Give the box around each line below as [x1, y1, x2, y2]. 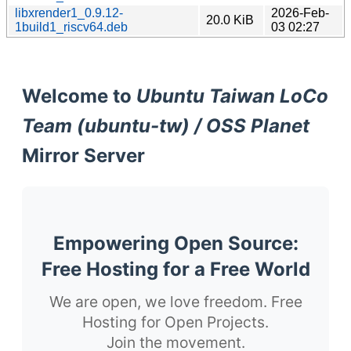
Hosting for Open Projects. [82, 312, 269, 331]
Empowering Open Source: [52, 231, 299, 255]
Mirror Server [22, 143, 145, 167]
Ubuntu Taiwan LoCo [136, 84, 328, 107]
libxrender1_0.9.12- [15, 5, 123, 20]
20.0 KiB [206, 13, 254, 27]
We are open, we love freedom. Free [49, 291, 302, 311]
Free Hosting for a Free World [41, 257, 310, 280]
